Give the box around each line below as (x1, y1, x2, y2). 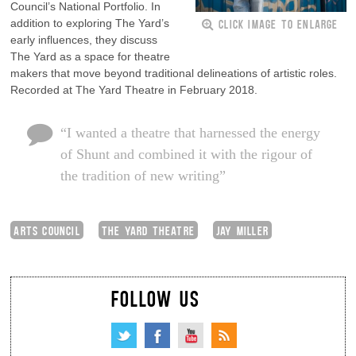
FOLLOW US (110, 284, 200, 311)
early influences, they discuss (10, 33, 158, 46)
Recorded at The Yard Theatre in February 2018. (10, 83, 258, 96)
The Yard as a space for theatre (10, 49, 171, 63)
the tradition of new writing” (60, 167, 226, 184)
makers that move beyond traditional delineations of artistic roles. (10, 66, 338, 79)
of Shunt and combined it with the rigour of (60, 145, 312, 162)
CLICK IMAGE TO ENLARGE (219, 15, 339, 31)
